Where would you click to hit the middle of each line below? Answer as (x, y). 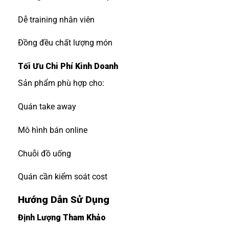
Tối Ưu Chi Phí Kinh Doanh (68, 66)
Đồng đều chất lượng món (65, 43)
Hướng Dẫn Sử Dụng (64, 200)
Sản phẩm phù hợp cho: (61, 83)
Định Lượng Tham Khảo (62, 217)
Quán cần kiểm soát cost (63, 177)
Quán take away (47, 107)
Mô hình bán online (53, 130)
